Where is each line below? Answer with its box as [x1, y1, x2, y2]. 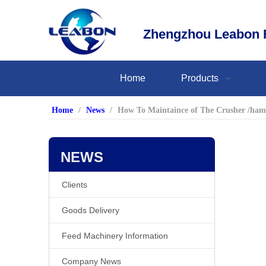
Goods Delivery [62, 205, 119, 215]
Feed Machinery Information [62, 230, 168, 240]
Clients [62, 179, 87, 189]
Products [181, 72, 218, 83]
